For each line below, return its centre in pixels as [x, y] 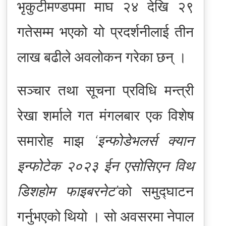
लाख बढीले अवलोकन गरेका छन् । [102, 57]
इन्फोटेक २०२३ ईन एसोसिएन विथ [105, 166]
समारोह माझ [55, 140]
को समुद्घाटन [156, 191]
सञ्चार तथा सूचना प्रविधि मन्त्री [105, 90]
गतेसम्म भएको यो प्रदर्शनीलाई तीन [105, 32]
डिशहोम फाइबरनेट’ [67, 191]
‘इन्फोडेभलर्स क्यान [144, 140]
